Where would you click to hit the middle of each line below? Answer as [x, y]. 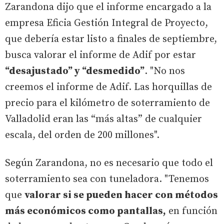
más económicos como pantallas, [85, 211]
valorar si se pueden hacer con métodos [121, 195]
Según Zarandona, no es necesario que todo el [109, 163]
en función [192, 211]
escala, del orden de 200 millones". [83, 135]
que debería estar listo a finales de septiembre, [111, 39]
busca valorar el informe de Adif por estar [100, 55]
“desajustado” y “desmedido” [75, 71]
